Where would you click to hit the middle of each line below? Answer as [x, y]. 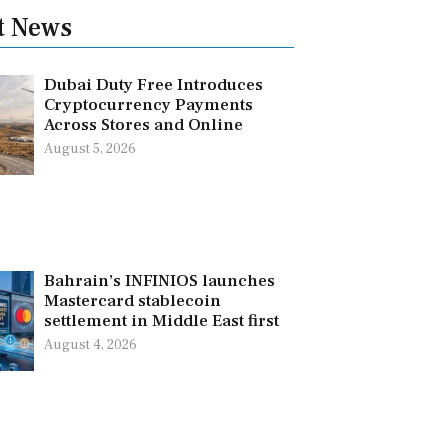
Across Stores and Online [143, 124]
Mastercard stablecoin [132, 300]
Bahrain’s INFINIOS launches [159, 280]
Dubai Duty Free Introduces [153, 84]
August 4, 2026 [90, 344]
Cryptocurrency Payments [148, 104]
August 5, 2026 [89, 148]
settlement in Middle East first [161, 320]
